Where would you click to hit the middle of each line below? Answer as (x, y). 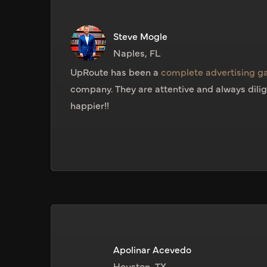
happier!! (90, 105)
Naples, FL (137, 53)
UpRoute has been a (116, 72)
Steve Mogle (141, 36)
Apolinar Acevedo (153, 249)
